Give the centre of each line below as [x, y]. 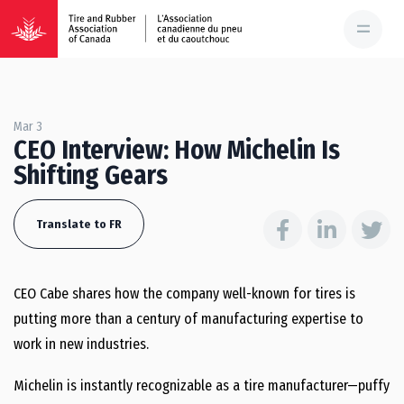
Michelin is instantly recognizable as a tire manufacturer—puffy [202, 386]
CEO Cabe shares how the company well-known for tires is [184, 294]
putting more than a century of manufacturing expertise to [188, 319]
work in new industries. [81, 344]
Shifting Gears [91, 175]
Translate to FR [79, 224]
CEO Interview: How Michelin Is [177, 150]
